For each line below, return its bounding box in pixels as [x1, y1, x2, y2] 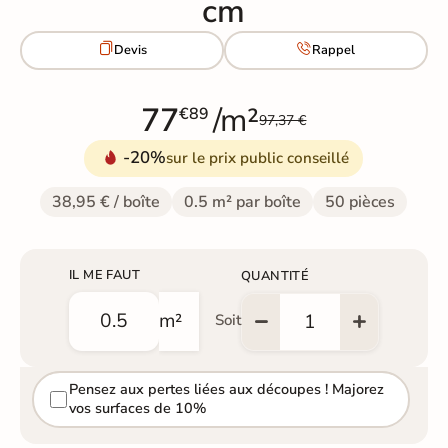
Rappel [312, 41, 356, 60]
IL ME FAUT [68, 265, 140, 284]
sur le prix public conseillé [166, 147, 350, 168]
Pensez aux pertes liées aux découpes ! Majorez [68, 379, 384, 400]
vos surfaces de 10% [68, 398, 206, 419]
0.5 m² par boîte [184, 190, 302, 213]
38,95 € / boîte [52, 190, 161, 213]
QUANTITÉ [240, 266, 310, 285]
